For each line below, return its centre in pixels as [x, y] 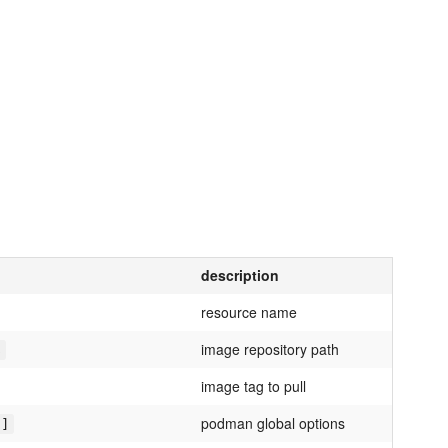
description [240, 275]
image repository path [270, 349]
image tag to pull [253, 386]
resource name [249, 312]
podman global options [273, 423]
